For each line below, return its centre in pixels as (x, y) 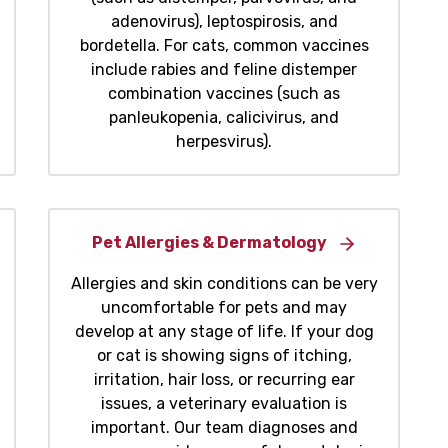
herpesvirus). (224, 142)
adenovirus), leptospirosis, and (224, 22)
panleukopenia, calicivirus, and (224, 118)
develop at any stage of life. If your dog (224, 332)
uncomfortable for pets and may (224, 308)
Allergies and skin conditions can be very (224, 284)
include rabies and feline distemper (224, 70)
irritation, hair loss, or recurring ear (224, 380)
